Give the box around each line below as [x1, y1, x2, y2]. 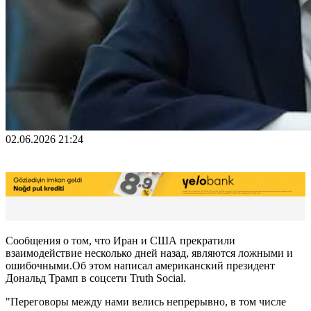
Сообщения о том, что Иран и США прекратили [6, 234, 235, 246]
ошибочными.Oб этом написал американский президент [6, 259, 275, 271]
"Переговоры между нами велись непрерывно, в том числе [6, 295, 286, 308]
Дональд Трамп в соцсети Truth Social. [6, 271, 186, 284]
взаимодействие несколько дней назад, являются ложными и [6, 246, 293, 259]
